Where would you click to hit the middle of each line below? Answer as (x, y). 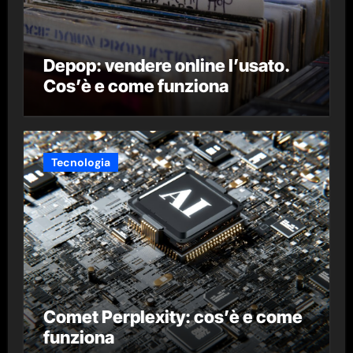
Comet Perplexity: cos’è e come (173, 317)
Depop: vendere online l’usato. (166, 65)
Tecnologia (80, 163)
